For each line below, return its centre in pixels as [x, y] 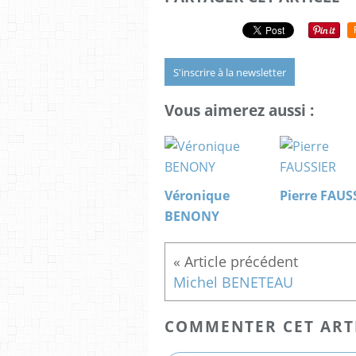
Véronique [197, 196]
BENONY [192, 217]
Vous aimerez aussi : [239, 110]
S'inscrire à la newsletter [230, 72]
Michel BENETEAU [233, 282]
